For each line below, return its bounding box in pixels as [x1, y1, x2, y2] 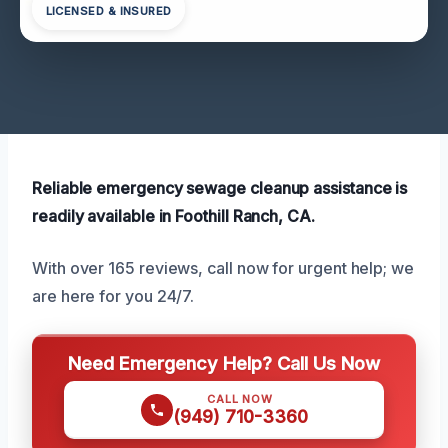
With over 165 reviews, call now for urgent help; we [32, 257, 414, 278]
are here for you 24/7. [32, 285, 195, 306]
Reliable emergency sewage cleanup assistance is [32, 177, 408, 198]
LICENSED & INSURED [45, 4, 172, 19]
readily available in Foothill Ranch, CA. [32, 205, 315, 226]
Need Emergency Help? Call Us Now [68, 351, 380, 374]
